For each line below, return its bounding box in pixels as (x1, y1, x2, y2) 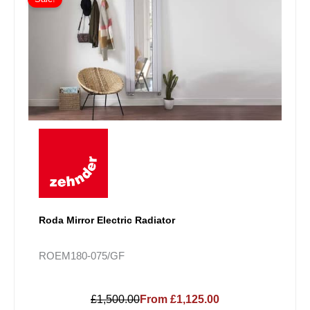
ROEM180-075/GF (39, 250, 125, 262)
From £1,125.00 (140, 293, 219, 305)
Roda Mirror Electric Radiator (39, 214, 175, 226)
